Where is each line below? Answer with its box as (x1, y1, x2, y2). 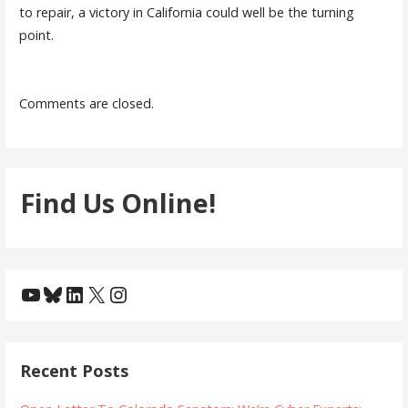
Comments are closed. (18, 95, 154, 113)
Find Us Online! (20, 185, 217, 221)
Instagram (107, 278, 211, 309)
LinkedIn (63, 278, 149, 309)
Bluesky (41, 278, 119, 309)
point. (18, 26, 54, 45)
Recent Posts (20, 360, 129, 382)
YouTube (19, 278, 111, 309)
